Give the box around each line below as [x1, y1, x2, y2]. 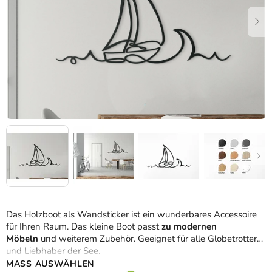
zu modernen [161, 220, 217, 233]
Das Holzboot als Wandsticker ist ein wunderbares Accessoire [6, 208, 257, 221]
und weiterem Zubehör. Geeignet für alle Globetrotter [38, 233, 257, 245]
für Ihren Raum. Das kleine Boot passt [6, 220, 161, 233]
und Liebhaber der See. [6, 245, 100, 257]
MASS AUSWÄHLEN [6, 258, 88, 270]
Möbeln [6, 233, 38, 245]
